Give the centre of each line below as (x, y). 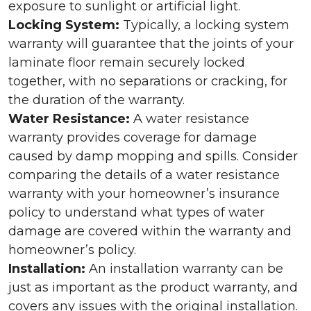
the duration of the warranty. (96, 100)
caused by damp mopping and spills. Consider (153, 156)
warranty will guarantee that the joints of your (151, 44)
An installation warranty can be (184, 269)
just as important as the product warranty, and (153, 287)
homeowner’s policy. (72, 250)
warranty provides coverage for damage (133, 137)
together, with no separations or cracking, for (148, 81)
